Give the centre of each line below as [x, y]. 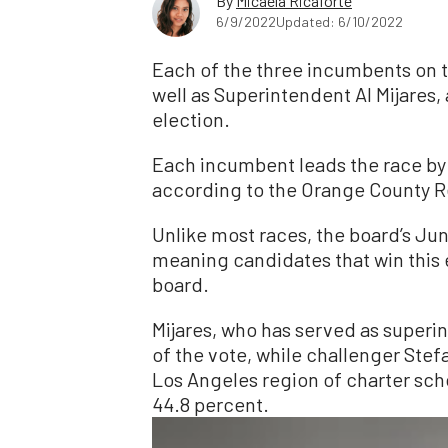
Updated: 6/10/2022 [339, 21]
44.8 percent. [210, 403]
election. [191, 118]
